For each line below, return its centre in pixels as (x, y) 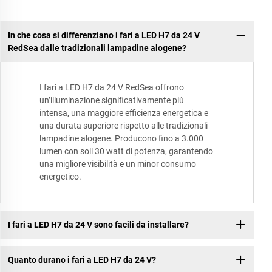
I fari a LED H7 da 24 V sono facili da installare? (98, 224)
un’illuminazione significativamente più (112, 100)
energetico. (60, 177)
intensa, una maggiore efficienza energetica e (124, 113)
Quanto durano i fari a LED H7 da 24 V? (82, 260)
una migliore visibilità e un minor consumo (118, 164)
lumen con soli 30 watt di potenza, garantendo (126, 151)
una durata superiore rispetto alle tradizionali (124, 126)
